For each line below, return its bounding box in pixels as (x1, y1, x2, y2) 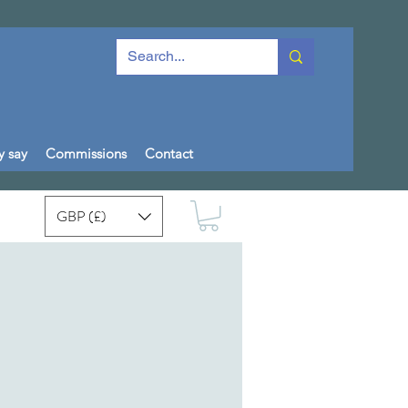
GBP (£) (56, 205, 107, 227)
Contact (145, 145, 193, 162)
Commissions (46, 145, 127, 162)
